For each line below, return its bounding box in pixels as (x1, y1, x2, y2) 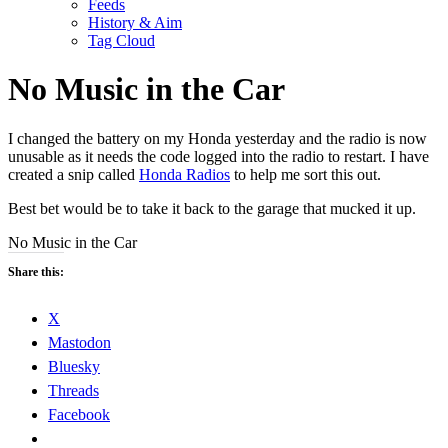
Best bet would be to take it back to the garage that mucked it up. (8, 199, 416, 217)
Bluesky (48, 357, 100, 375)
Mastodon (48, 333, 111, 351)
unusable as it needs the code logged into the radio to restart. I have (8, 147, 429, 165)
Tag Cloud (88, 31, 155, 49)
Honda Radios (139, 165, 230, 183)
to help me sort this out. (230, 165, 381, 183)
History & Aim (88, 13, 182, 31)
